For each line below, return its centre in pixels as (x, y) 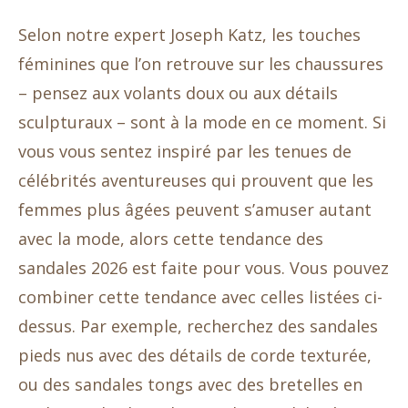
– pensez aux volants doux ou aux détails (178, 93)
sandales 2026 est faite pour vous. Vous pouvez (204, 268)
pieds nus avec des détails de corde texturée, (195, 356)
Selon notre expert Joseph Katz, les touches (189, 35)
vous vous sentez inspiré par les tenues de (185, 152)
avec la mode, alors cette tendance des (171, 239)
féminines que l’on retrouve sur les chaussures (201, 64)
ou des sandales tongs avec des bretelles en (190, 385)
